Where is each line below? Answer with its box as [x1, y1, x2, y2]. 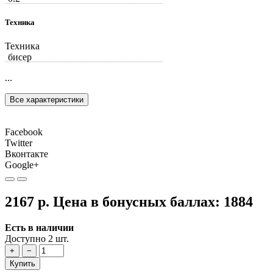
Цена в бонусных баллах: [53, 193, 224, 210]
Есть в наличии [5, 222, 74, 233]
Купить [10, 258, 35, 268]
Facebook [5, 127, 43, 138]
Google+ [5, 160, 39, 171]
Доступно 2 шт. [5, 233, 69, 244]
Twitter [5, 138, 32, 149]
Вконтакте [5, 149, 48, 160]
